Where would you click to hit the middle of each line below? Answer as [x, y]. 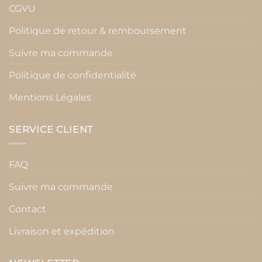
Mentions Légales [50, 97]
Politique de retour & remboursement [98, 30]
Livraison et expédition [62, 232]
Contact [27, 209]
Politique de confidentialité [73, 75]
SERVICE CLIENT [51, 129]
